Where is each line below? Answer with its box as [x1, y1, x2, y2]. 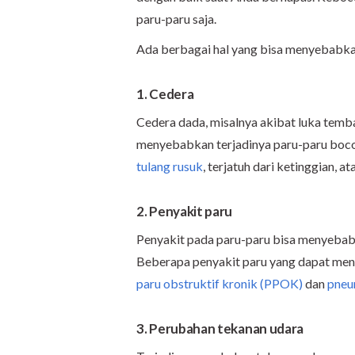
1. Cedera [136, 86, 194, 102]
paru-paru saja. [136, 11, 216, 26]
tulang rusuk [136, 158, 203, 174]
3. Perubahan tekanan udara [136, 320, 304, 337]
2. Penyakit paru [136, 203, 233, 219]
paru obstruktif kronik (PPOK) [136, 276, 303, 291]
